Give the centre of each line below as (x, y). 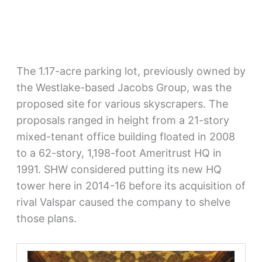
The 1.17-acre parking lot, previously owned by (131, 71)
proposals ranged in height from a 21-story (123, 120)
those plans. (46, 218)
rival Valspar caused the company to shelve (123, 202)
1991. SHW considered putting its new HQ (119, 169)
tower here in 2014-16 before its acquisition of (131, 185)
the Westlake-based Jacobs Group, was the (124, 87)
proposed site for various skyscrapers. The (122, 104)
